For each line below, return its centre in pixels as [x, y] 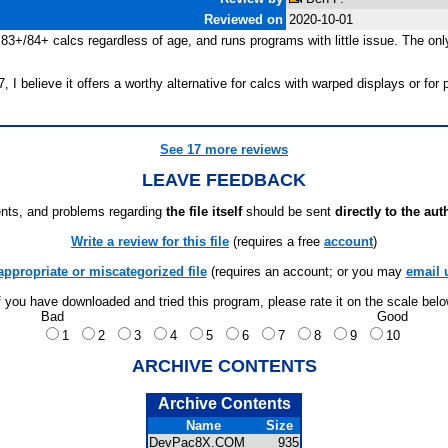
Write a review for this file [150, 241]
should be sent [288, 211]
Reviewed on [243, 19]
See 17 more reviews [224, 149]
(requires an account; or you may [306, 271]
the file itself [204, 211]
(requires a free [276, 241]
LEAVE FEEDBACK [224, 180]
